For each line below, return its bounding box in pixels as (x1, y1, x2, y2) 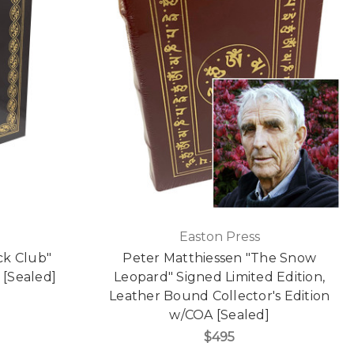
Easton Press (179, 228, 260, 244)
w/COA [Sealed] (169, 307, 269, 322)
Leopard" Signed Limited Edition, (114, 269, 326, 284)
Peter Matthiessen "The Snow (122, 250, 317, 265)
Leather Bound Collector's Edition (109, 288, 330, 303)
